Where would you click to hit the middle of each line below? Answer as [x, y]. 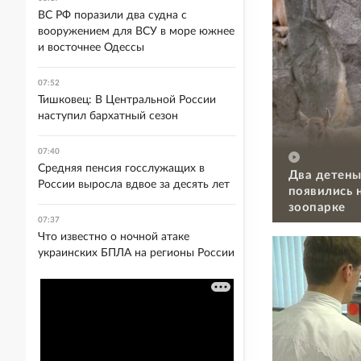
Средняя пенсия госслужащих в [121, 168]
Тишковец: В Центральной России [127, 100]
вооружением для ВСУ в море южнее [136, 31]
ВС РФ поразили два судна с [112, 15]
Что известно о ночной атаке [114, 237]
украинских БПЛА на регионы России [136, 253]
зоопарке [317, 207]
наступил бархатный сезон [108, 116]
